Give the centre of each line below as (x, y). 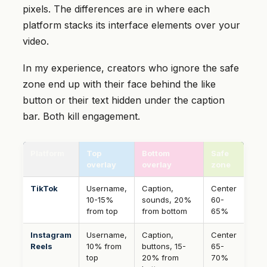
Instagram (51, 235)
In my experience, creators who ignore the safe (131, 68)
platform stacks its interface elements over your (131, 25)
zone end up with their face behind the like (119, 84)
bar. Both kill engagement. (81, 116)
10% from (104, 246)
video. (36, 41)
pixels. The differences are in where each (116, 9)
